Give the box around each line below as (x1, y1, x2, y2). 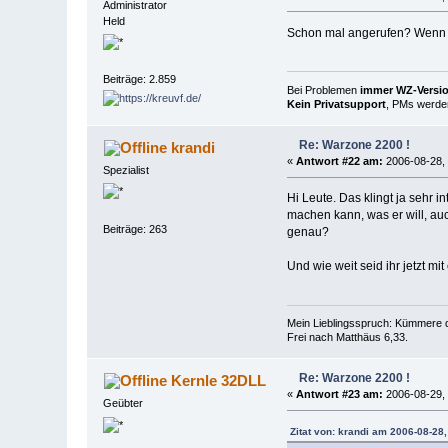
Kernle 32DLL (170, 372, 266, 390)
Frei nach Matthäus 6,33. (286, 331, 408, 344)
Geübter (103, 397, 144, 410)
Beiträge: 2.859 (103, 73, 177, 86)
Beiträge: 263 (103, 222, 168, 235)
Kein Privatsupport (286, 98, 386, 111)
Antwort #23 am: (295, 388, 383, 401)
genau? (286, 224, 329, 239)
